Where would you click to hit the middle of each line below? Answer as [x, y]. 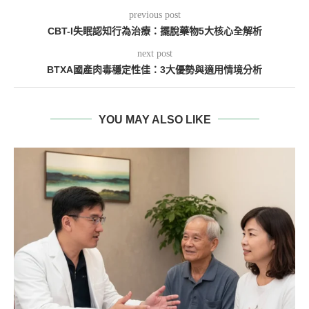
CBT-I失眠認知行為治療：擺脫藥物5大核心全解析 [154, 31]
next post [154, 53]
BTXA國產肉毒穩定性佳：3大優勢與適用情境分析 [154, 69]
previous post [154, 14]
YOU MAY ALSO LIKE [154, 119]
